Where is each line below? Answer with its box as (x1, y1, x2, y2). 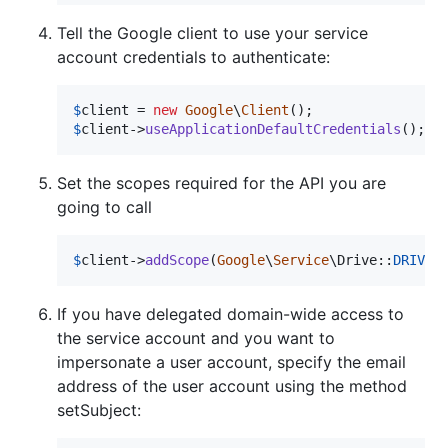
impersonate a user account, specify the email (57, 351, 406, 372)
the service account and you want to (57, 327, 335, 348)
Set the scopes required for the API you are (57, 172, 386, 193)
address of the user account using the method (57, 375, 407, 396)
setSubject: (57, 399, 141, 420)
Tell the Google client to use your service (57, 22, 368, 43)
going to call (57, 196, 152, 217)
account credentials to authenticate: (57, 46, 330, 67)
